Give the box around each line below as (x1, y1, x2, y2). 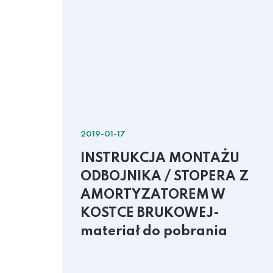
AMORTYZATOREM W (80, 188, 225, 202)
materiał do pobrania (80, 225, 227, 238)
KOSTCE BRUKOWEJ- (80, 207, 219, 220)
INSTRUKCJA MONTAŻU (80, 152, 239, 165)
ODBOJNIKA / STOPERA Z (80, 170, 249, 183)
